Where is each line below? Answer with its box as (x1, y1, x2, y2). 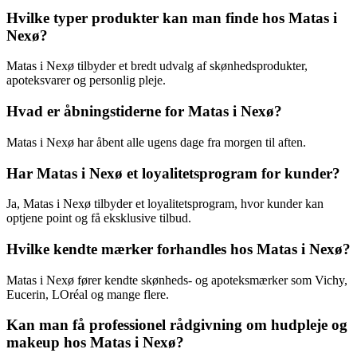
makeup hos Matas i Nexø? (6, 334, 184, 351)
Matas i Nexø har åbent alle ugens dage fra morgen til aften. (6, 135, 306, 149)
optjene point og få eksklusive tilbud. (6, 211, 191, 226)
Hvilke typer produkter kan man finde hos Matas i (6, 9, 337, 26)
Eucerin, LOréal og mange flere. (6, 287, 169, 301)
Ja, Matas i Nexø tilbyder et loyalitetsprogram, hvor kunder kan (6, 197, 324, 211)
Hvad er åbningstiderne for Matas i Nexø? (6, 103, 282, 120)
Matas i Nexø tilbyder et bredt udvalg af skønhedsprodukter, (6, 59, 308, 73)
